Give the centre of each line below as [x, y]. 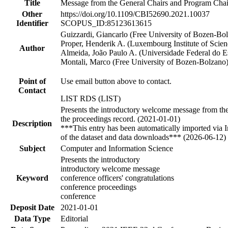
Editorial [74, 218]
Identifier [32, 23]
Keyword [32, 178]
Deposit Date [32, 207]
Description [32, 123]
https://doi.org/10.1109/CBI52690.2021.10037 [135, 14]
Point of [32, 81]
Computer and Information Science [117, 148]
